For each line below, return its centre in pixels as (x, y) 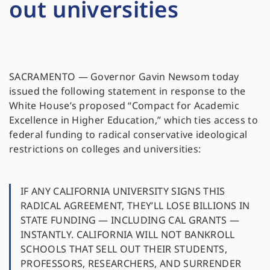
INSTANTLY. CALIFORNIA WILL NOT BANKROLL (128, 235)
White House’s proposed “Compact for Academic (124, 106)
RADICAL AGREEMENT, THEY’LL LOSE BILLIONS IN (135, 206)
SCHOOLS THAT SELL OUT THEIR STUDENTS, (124, 249)
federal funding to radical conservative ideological (128, 135)
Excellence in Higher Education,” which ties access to (133, 120)
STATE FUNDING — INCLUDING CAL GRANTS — (130, 220)
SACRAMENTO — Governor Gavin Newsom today (124, 77)
